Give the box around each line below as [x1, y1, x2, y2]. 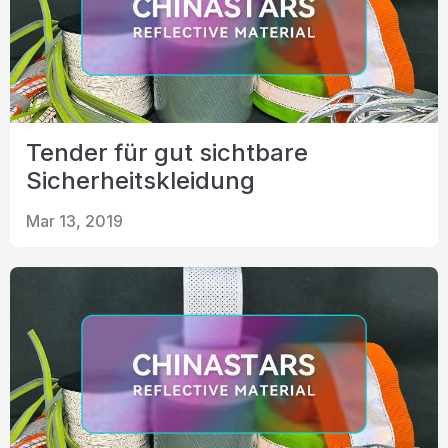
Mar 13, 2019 [26, 211, 123, 231]
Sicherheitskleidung [26, 166, 255, 195]
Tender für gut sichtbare [26, 138, 308, 167]
